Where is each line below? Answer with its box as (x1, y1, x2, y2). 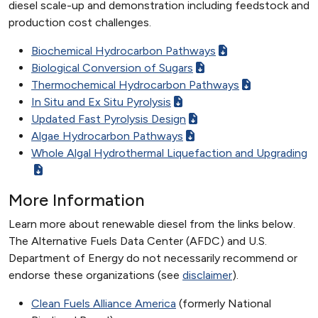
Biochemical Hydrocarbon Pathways (31, 44, 216, 57)
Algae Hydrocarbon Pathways (31, 129, 183, 143)
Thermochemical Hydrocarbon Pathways (31, 78, 239, 92)
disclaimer (182, 268, 232, 282)
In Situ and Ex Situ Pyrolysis (31, 95, 171, 109)
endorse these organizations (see (9, 268, 182, 282)
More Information (9, 190, 145, 210)
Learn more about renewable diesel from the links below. (9, 217, 295, 231)
